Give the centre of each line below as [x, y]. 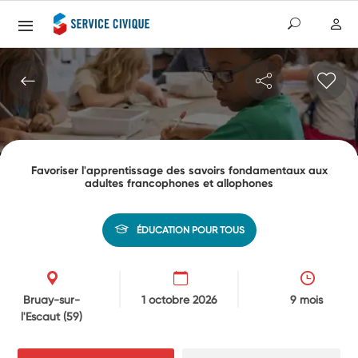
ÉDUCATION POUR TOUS [190, 230]
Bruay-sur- [52, 299]
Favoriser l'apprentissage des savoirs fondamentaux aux [179, 170]
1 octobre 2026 [179, 299]
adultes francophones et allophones [179, 183]
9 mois [306, 299]
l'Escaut [42, 316]
